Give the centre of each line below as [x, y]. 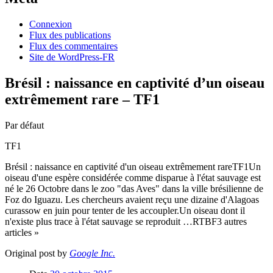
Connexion [51, 24]
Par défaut [24, 126]
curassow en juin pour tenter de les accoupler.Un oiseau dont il [125, 211]
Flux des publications [70, 35]
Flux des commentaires [73, 46]
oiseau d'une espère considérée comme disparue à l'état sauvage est [133, 178]
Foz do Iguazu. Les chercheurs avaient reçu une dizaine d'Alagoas [132, 200]
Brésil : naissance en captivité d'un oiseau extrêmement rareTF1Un [133, 167]
